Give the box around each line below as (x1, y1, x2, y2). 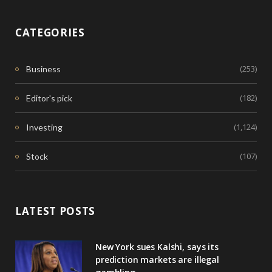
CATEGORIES (15, 25, 85, 40)
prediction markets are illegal (95, 254, 219, 266)
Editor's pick (26, 93, 72, 104)
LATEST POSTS (15, 204, 96, 219)
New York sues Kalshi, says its (95, 241, 219, 253)
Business (26, 64, 61, 75)
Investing (26, 122, 63, 133)
